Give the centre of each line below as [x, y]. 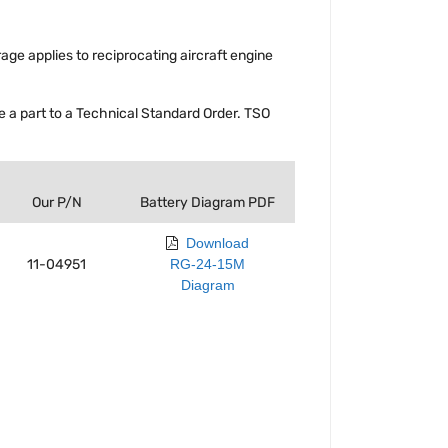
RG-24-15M [207, 263]
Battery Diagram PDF [207, 202]
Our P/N [56, 202]
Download [217, 242]
